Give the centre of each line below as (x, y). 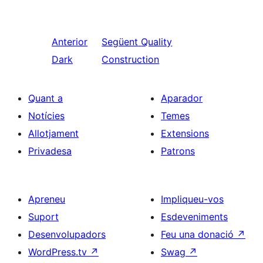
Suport (43, 217)
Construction (131, 59)
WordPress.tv (59, 252)
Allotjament (53, 133)
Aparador (182, 98)
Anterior (70, 42)
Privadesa (50, 151)
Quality (157, 42)
